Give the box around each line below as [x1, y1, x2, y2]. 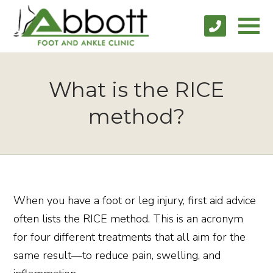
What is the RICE [49, 76, 224, 102]
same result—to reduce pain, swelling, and [13, 247, 221, 263]
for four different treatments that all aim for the [13, 229, 246, 244]
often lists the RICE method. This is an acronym [13, 211, 244, 226]
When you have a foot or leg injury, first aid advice [13, 193, 257, 208]
